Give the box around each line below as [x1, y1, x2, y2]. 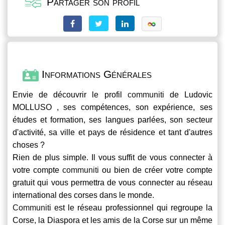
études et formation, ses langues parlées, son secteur [13, 115, 212, 124]
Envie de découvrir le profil [13, 90, 128, 99]
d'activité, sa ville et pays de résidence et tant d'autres [13, 128, 212, 137]
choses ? [13, 140, 45, 149]
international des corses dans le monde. [13, 190, 154, 199]
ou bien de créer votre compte [99, 165, 212, 174]
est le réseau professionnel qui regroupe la [51, 203, 212, 212]
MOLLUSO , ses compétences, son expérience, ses [13, 102, 212, 111]
